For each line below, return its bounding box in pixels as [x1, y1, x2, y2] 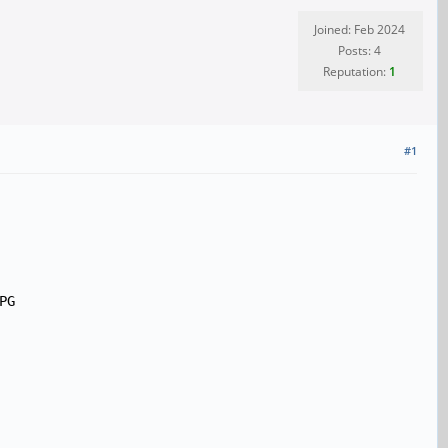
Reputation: [323, 63, 389, 80]
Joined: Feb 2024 [314, 21, 405, 38]
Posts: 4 [338, 42, 381, 59]
